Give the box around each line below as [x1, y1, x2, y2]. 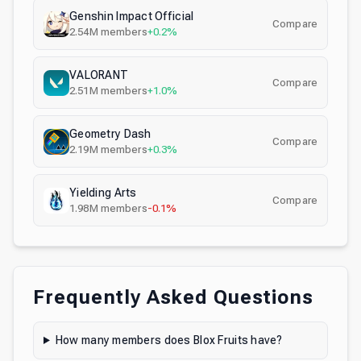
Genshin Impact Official [69, 10, 194, 23]
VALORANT [69, 68, 129, 81]
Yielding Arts [69, 186, 137, 199]
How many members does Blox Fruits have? [55, 334, 283, 346]
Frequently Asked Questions [33, 286, 313, 309]
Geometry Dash [69, 127, 151, 140]
